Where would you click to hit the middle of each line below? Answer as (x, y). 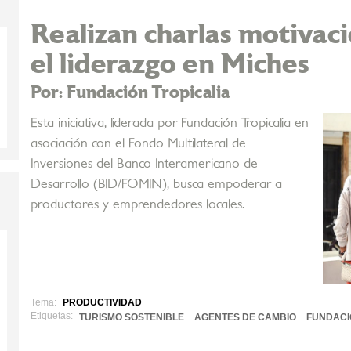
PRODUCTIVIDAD (102, 303)
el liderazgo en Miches (170, 65)
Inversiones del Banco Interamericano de (144, 164)
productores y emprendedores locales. (138, 205)
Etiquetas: (52, 316)
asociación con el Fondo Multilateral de (138, 144)
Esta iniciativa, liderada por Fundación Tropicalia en (170, 123)
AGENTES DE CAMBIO (245, 318)
